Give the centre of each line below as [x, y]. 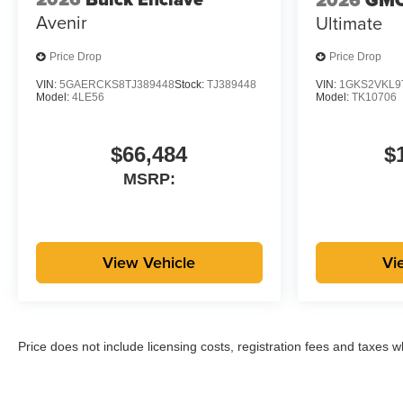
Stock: [191, 84]
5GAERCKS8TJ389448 [117, 84]
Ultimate [349, 22]
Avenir [62, 22]
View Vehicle [149, 262]
